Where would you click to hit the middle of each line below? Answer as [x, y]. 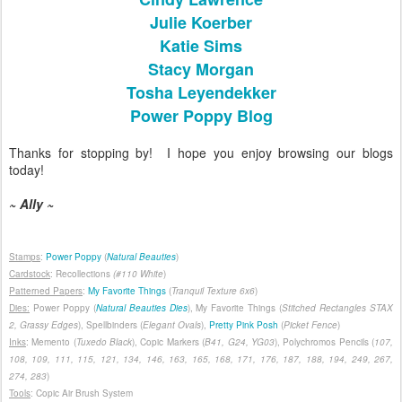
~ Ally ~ [31, 204]
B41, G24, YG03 [240, 342]
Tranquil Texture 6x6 [213, 291]
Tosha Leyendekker [201, 93]
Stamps [25, 257]
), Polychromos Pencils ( [324, 342]
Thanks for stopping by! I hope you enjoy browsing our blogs [201, 153]
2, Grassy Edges [44, 325]
